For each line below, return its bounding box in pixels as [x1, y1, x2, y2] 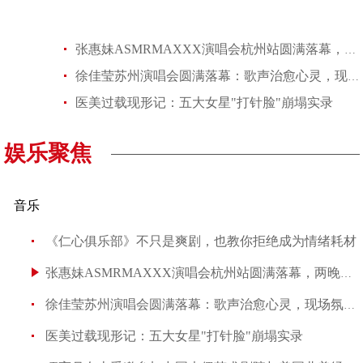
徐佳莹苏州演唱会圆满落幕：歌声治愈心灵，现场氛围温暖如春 [348, 70, 359, 83]
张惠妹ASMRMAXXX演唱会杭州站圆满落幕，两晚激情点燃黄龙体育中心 [344, 44, 356, 56]
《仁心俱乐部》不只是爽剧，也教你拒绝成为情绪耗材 [45, 234, 357, 248]
